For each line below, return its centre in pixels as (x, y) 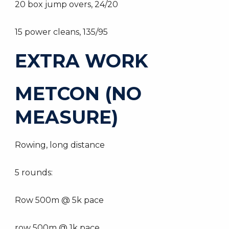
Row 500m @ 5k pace (59, 200)
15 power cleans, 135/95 (61, 32)
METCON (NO (78, 94)
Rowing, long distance (60, 145)
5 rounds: (34, 173)
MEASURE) (66, 117)
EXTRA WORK (82, 61)
